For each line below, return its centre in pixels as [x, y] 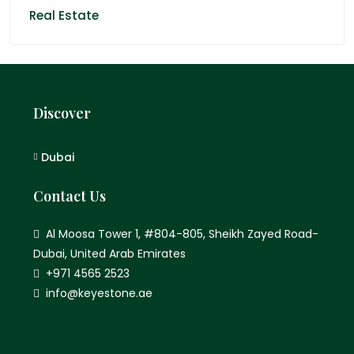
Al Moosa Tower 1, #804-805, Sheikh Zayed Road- [182, 233]
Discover [62, 113]
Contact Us [70, 196]
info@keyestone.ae [99, 293]
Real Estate [64, 15]
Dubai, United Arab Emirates [109, 253]
